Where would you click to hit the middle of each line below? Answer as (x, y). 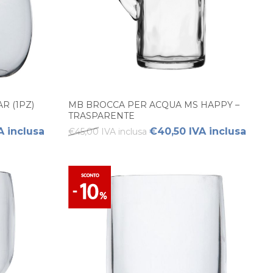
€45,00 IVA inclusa (108, 131)
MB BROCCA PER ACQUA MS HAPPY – (154, 105)
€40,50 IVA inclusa (198, 131)
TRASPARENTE (101, 115)
